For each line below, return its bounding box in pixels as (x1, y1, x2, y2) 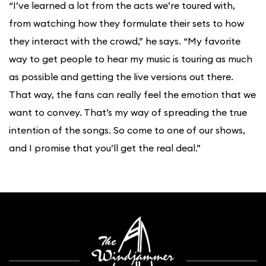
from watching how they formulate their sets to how (9, 17, 244, 30)
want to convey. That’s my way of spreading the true (9, 106, 247, 119)
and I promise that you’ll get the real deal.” (9, 142, 201, 154)
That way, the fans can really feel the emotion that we (9, 88, 256, 101)
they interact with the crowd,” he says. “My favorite (9, 35, 240, 47)
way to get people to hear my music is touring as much (9, 53, 252, 65)
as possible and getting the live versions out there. (9, 71, 233, 83)
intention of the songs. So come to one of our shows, (9, 124, 245, 137)
